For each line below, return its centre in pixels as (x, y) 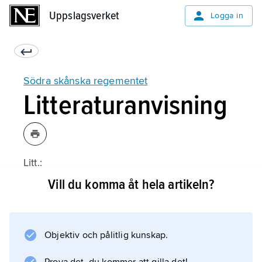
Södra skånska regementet (86, 81)
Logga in (227, 15)
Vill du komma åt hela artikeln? (131, 185)
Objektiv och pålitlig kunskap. (106, 235)
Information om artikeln (112, 223)
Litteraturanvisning (125, 105)
